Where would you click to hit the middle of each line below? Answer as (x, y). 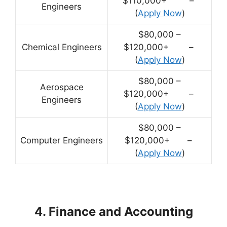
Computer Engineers (62, 141)
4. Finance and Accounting (113, 212)
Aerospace (62, 87)
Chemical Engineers (62, 47)
